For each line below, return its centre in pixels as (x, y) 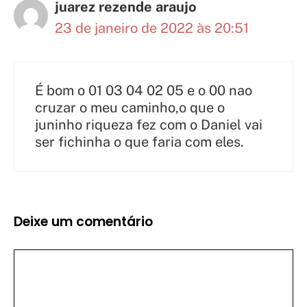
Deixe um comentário (83, 222)
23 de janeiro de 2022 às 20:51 (152, 28)
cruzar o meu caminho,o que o (130, 108)
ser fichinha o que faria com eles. (139, 142)
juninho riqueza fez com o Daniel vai (149, 125)
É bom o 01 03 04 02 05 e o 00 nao (144, 91)
